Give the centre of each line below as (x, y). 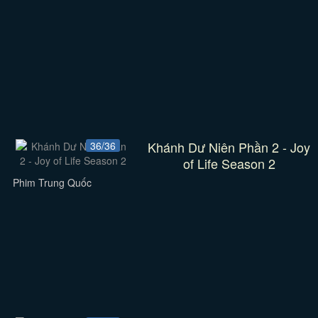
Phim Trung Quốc (52, 182)
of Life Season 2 (229, 163)
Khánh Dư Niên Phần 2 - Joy (229, 147)
